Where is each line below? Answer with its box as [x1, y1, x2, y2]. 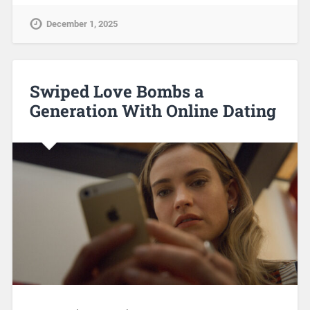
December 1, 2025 [46, 18, 118, 29]
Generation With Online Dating [29, 99, 276, 122]
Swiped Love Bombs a [29, 80, 204, 102]
